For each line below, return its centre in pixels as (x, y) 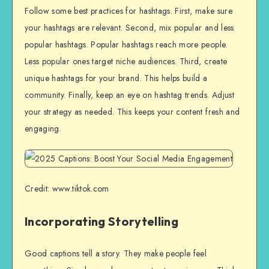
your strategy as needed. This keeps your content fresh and (132, 111)
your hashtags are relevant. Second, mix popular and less (129, 27)
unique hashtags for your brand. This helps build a (116, 78)
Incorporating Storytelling (102, 221)
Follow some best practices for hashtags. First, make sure (128, 11)
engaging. (43, 128)
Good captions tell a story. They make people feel (116, 254)
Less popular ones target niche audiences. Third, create (126, 61)
